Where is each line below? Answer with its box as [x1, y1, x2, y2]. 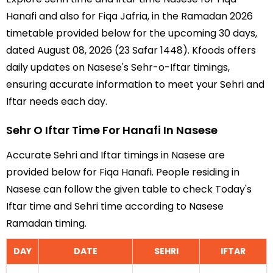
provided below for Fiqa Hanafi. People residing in [6, 165, 239, 179]
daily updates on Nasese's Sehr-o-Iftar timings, [6, 60, 230, 74]
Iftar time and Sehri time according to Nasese [6, 199, 224, 213]
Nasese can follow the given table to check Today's [6, 182, 252, 196]
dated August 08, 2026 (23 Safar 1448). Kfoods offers [6, 43, 256, 57]
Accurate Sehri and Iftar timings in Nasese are [6, 148, 225, 162]
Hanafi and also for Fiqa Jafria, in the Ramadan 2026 [6, 9, 253, 23]
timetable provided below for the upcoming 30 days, [6, 26, 257, 40]
